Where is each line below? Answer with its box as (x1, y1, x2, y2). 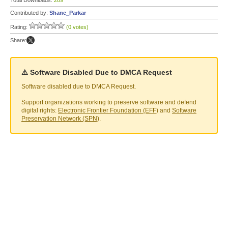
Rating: (10, 24, 29, 30)
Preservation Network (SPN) (21, 115, 99, 122)
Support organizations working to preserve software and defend (21, 99, 196, 106)
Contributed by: (10, 10, 49, 16)
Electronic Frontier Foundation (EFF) (58, 107, 158, 114)
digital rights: (21, 107, 58, 114)
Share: (10, 37, 26, 43)
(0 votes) (66, 24, 89, 30)
